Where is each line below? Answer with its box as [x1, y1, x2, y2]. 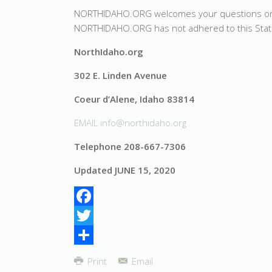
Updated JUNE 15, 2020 [74, 164, 175, 176]
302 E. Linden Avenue [74, 69, 167, 81]
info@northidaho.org [100, 117, 186, 129]
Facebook [74, 209, 114, 222]
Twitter [74, 229, 102, 241]
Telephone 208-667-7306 [74, 140, 186, 152]
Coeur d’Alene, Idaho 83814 [74, 93, 194, 105]
